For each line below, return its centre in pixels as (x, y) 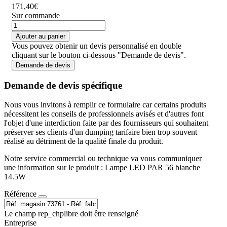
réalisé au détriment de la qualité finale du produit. (84, 141)
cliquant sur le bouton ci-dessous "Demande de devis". (99, 55)
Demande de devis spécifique (63, 85)
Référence (21, 194)
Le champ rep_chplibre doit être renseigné (71, 214)
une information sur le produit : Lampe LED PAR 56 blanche (102, 168)
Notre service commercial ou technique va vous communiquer (103, 159)
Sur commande (36, 15)
